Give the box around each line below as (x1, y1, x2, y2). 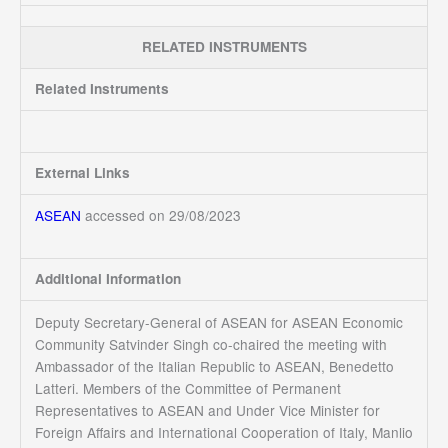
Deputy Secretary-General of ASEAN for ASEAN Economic (34, 311, 403, 332)
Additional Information (34, 269, 181, 289)
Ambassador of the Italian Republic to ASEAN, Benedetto (34, 355, 394, 376)
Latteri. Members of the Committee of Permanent (34, 377, 341, 398)
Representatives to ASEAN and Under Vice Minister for (34, 399, 380, 420)
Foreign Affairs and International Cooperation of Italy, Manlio (34, 421, 413, 442)
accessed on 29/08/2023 (84, 205, 241, 226)
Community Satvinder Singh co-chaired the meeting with (34, 333, 387, 354)
